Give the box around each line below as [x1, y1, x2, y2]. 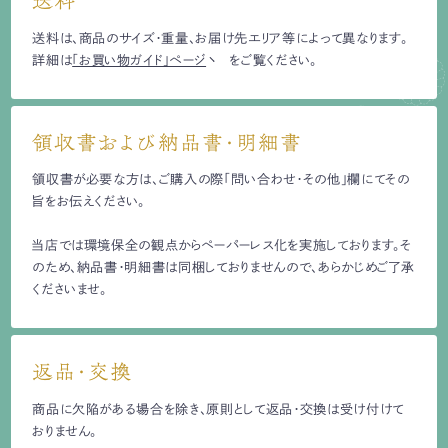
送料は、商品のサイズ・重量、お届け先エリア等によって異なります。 [32, 30, 408, 45]
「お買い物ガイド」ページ [72, 52, 207, 67]
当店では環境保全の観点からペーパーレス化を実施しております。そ [32, 238, 412, 253]
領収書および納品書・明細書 [32, 131, 302, 153]
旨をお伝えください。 [32, 194, 145, 209]
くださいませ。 [32, 282, 107, 297]
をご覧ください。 [215, 52, 317, 67]
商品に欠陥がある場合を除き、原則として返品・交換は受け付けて [32, 401, 404, 416]
